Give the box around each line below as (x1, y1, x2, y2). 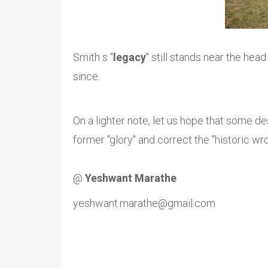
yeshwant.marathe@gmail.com (73, 197, 215, 210)
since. (73, 70, 100, 83)
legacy (113, 51, 146, 64)
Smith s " (73, 51, 113, 64)
